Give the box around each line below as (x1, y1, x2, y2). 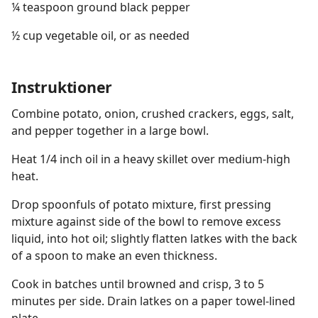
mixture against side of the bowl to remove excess (11, 214, 281, 229)
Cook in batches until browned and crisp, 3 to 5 (11, 276, 264, 292)
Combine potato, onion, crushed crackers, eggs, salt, (11, 106, 294, 121)
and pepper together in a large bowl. (11, 123, 209, 138)
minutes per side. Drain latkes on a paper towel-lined (11, 293, 295, 309)
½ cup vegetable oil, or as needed (11, 28, 190, 43)
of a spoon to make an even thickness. (11, 248, 217, 263)
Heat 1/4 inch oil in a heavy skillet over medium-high (11, 151, 290, 167)
